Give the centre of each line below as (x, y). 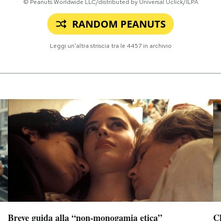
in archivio (156, 46)
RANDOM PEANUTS (119, 24)
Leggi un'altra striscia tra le (88, 46)
